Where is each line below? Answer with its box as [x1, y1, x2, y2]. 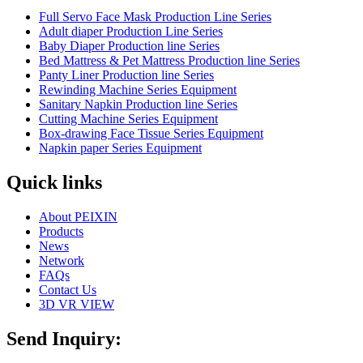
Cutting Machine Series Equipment [39, 112, 218, 126]
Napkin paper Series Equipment [39, 141, 202, 156]
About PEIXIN [39, 210, 117, 224]
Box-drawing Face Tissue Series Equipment [39, 126, 263, 141]
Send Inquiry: [6, 328, 122, 350]
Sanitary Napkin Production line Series [39, 97, 237, 112]
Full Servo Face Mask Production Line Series [39, 10, 271, 24]
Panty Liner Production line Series [39, 68, 214, 83]
